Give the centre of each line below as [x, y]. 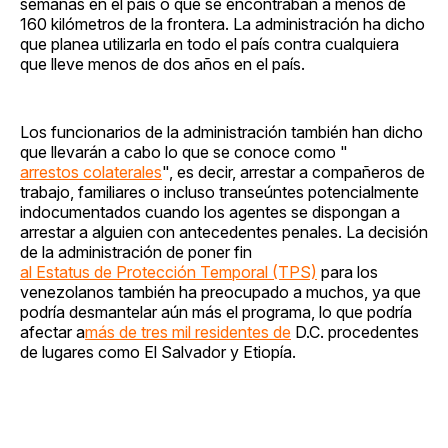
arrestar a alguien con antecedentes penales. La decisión [224, 232]
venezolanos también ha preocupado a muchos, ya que [220, 292]
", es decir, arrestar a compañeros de [293, 172]
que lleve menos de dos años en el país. [162, 64]
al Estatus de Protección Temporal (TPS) [168, 272]
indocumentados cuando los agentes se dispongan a [210, 212]
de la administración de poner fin [136, 252]
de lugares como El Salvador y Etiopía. [158, 352]
